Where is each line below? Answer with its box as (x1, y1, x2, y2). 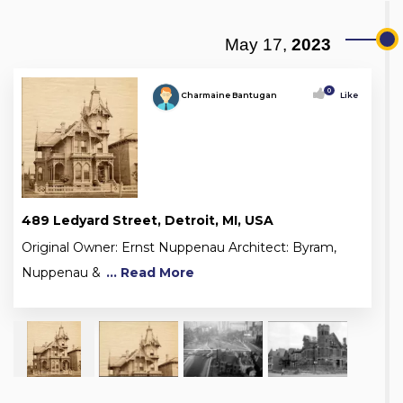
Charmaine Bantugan (180, 90, 277, 101)
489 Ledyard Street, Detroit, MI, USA (22, 212, 273, 229)
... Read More (106, 264, 194, 282)
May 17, (225, 35, 287, 55)
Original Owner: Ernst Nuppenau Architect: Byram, (22, 239, 336, 256)
